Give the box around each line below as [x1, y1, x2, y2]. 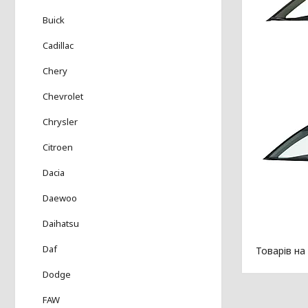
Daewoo [43, 191, 77, 204]
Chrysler [43, 115, 78, 128]
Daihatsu [43, 217, 79, 230]
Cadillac [43, 38, 74, 52]
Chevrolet [43, 89, 83, 102]
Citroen [43, 140, 73, 153]
